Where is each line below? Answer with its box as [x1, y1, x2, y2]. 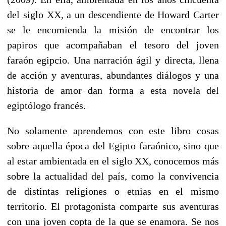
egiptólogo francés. [7, 99, 86, 111]
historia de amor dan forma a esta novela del [7, 84, 219, 96]
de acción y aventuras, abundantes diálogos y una [7, 69, 219, 81]
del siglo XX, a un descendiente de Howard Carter [7, 9, 219, 20]
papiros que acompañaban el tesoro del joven [7, 39, 219, 50]
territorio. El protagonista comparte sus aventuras [7, 200, 219, 212]
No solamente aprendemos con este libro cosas [7, 125, 219, 136]
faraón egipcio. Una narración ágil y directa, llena [7, 54, 219, 66]
